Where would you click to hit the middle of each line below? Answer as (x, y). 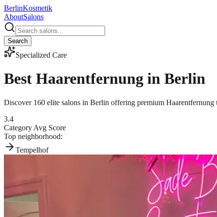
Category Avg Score (35, 127)
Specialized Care (41, 55)
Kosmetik (38, 8)
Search (18, 41)
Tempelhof (32, 150)
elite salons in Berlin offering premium (105, 102)
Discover (19, 102)
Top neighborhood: (33, 136)
